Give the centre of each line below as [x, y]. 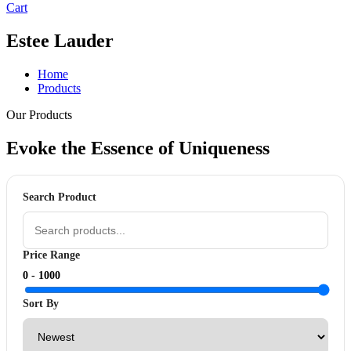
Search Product [60, 197]
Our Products [39, 114]
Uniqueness [224, 148]
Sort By [41, 303]
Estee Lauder [60, 40]
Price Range [51, 255]
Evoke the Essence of [92, 148]
